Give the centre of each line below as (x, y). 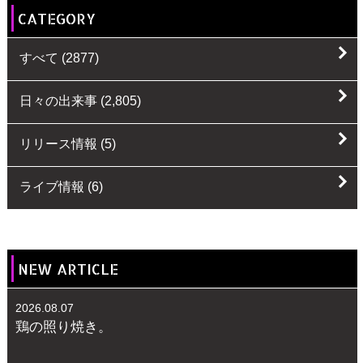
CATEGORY (54, 18)
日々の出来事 (58, 100)
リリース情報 (58, 143)
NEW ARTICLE (66, 268)
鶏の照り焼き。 (63, 326)
